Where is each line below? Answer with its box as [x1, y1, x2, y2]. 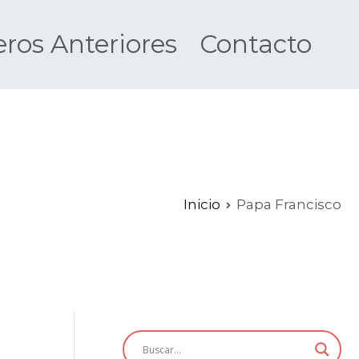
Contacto [199, 29, 312, 59]
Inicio [184, 196, 220, 212]
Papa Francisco [236, 196, 341, 212]
